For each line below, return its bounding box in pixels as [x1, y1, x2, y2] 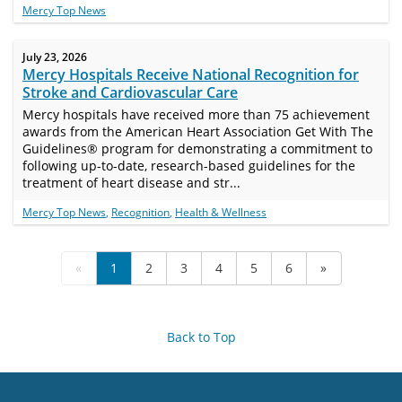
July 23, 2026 [22, 49, 87, 65]
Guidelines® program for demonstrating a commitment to [22, 140, 372, 157]
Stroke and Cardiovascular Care [22, 83, 238, 102]
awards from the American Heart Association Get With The [22, 123, 373, 140]
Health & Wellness [175, 205, 267, 220]
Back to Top [166, 328, 236, 345]
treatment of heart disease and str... [22, 174, 240, 191]
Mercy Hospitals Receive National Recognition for [22, 65, 359, 84]
